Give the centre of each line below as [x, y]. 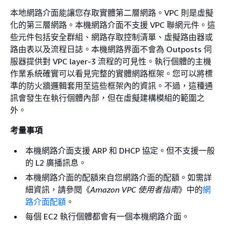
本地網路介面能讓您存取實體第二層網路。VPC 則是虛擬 [112, 12]
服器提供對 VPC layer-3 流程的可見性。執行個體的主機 [111, 61]
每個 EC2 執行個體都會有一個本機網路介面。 [107, 216]
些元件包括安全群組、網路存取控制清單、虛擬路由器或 [111, 37]
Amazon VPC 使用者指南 [134, 189]
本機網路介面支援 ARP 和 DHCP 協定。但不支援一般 [120, 150]
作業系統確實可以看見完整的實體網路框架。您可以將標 [111, 73]
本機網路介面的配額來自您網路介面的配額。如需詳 [119, 177]
